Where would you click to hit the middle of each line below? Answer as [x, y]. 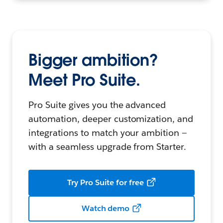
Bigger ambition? [93, 60]
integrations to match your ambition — [108, 133]
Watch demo [106, 209]
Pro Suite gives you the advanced [97, 105]
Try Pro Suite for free [106, 183]
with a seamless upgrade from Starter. [108, 147]
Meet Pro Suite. [85, 80]
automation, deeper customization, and [111, 119]
